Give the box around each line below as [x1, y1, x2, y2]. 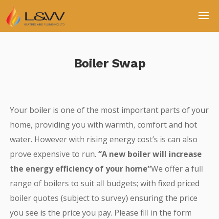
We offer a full [151, 163, 203, 174]
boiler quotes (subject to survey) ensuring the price [10, 193, 197, 203]
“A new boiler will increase [98, 149, 202, 159]
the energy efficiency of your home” [10, 163, 151, 174]
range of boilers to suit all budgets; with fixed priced [10, 178, 199, 189]
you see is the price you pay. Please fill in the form [10, 207, 192, 218]
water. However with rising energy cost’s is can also [10, 134, 197, 145]
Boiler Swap [73, 56, 146, 70]
